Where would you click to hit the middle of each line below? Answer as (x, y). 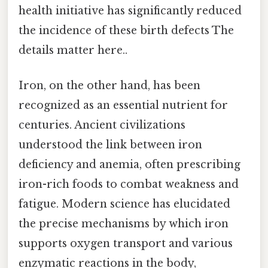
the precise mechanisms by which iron (124, 224)
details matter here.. (73, 50)
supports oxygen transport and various (126, 244)
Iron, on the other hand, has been (109, 86)
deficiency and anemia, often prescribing (130, 165)
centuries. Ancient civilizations (102, 125)
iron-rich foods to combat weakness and (129, 185)
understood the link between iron (110, 145)
